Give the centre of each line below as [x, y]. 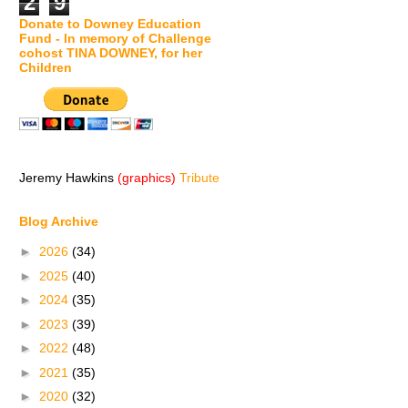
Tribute [199, 177]
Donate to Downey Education [110, 23]
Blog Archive [59, 221]
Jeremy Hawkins [68, 177]
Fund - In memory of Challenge [115, 38]
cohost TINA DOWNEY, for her [111, 52]
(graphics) [147, 177]
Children [46, 67]
